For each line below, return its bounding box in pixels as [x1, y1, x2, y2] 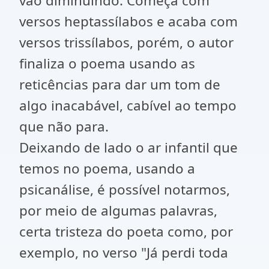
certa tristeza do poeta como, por [19, 222, 233, 241]
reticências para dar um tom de [19, 75, 220, 94]
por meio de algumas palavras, [19, 201, 217, 220]
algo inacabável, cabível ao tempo [19, 96, 237, 115]
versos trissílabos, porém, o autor [19, 33, 234, 52]
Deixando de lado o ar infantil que [19, 138, 238, 157]
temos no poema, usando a [19, 159, 195, 178]
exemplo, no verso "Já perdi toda [19, 243, 228, 262]
